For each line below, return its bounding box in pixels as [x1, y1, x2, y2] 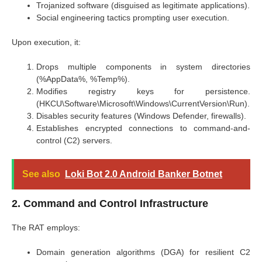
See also [22, 168, 60, 179]
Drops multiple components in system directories [36, 61, 250, 71]
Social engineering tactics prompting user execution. [36, 12, 229, 22]
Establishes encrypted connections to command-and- [36, 123, 250, 133]
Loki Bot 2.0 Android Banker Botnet [65, 168, 222, 179]
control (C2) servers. [36, 135, 112, 145]
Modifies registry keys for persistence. [36, 86, 250, 96]
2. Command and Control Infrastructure [12, 197, 208, 209]
